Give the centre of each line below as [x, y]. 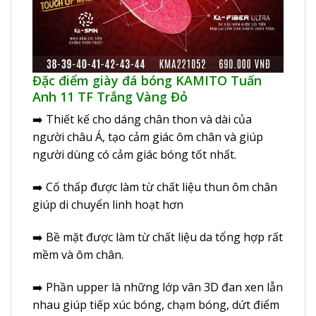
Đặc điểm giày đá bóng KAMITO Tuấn [147, 81]
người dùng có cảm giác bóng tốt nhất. [134, 155]
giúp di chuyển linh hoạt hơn [108, 205]
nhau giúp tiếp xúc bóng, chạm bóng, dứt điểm [156, 304]
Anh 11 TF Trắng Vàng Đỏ [110, 97]
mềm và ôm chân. [78, 254]
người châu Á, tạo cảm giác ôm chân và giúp [148, 137]
